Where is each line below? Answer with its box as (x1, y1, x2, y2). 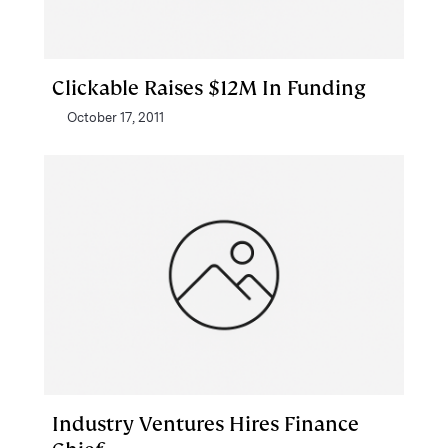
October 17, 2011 (67, 110, 164, 125)
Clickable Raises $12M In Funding (52, 75, 366, 101)
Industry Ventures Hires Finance (52, 411, 359, 437)
